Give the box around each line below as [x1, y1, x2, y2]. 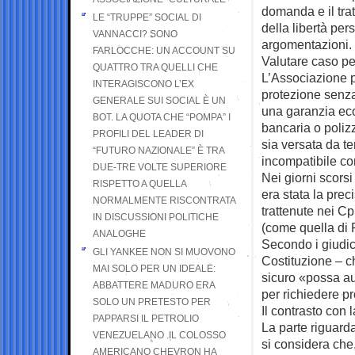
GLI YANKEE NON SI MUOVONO [93, 246, 235, 258]
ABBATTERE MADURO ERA [93, 279, 215, 291]
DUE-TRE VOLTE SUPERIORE [93, 161, 227, 173]
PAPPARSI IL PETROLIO [93, 312, 199, 324]
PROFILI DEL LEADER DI [93, 128, 204, 139]
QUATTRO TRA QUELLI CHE [93, 61, 218, 73]
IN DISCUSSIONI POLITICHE [93, 211, 219, 223]
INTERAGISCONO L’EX [93, 78, 194, 90]
